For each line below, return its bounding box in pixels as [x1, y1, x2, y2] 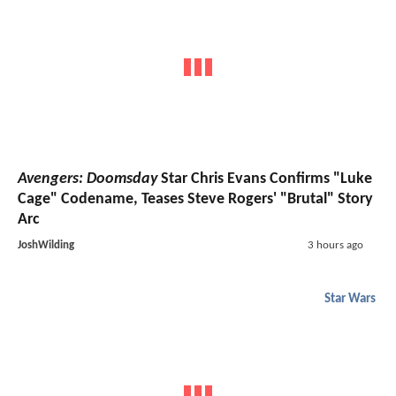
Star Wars [324, 293, 376, 307]
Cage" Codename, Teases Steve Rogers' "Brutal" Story [18, 191, 373, 209]
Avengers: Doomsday [18, 171, 157, 188]
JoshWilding [18, 240, 74, 252]
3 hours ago [307, 240, 363, 252]
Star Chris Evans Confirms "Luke [157, 171, 372, 188]
